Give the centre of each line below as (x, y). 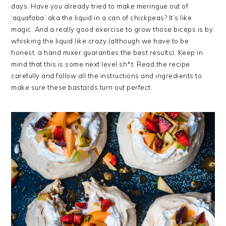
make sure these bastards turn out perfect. (82, 87)
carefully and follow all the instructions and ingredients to (107, 75)
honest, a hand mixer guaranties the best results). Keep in (107, 52)
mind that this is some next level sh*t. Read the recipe (101, 64)
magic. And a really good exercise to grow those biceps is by (112, 29)
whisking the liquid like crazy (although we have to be (100, 41)
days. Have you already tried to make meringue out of (100, 6)
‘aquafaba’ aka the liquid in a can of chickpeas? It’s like (102, 17)
